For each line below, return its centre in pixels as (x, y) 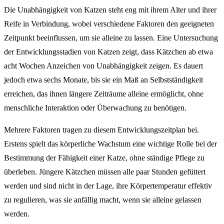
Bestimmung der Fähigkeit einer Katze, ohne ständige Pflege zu (104, 158)
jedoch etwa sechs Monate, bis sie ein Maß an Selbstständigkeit (103, 80)
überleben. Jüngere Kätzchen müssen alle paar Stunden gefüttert (105, 172)
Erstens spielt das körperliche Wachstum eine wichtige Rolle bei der (110, 144)
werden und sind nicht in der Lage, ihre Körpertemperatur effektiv (108, 186)
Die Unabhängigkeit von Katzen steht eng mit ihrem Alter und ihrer (110, 10)
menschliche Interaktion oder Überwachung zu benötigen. (95, 108)
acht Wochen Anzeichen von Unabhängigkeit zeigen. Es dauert (103, 66)
